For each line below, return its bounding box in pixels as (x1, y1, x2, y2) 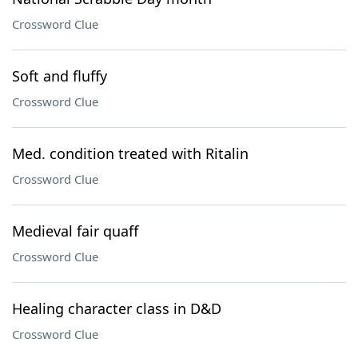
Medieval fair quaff (12, 221, 138, 241)
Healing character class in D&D (12, 299, 221, 318)
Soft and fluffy (12, 66, 107, 86)
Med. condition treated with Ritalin (12, 144, 249, 163)
